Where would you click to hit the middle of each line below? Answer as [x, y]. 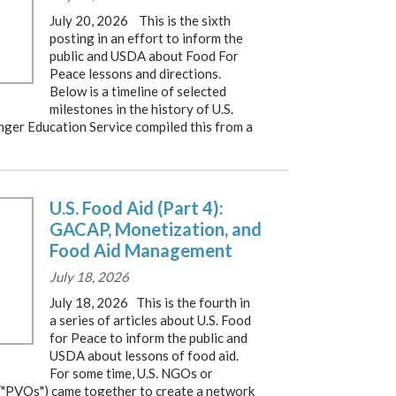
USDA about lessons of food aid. [144, 355]
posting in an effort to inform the [146, 38]
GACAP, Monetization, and [156, 229]
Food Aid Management [141, 250]
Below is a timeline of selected [138, 91]
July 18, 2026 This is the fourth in [150, 302]
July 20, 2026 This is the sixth [140, 20]
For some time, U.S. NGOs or [131, 373]
